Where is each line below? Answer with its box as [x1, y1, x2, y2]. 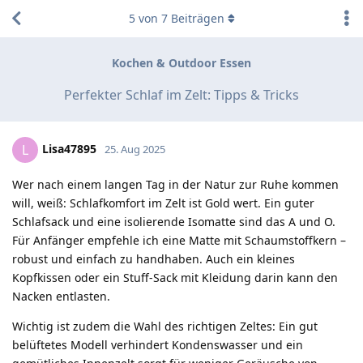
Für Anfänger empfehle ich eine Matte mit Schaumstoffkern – [12, 232, 346, 248]
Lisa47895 [42, 140, 96, 156]
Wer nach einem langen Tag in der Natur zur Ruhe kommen [12, 176, 339, 192]
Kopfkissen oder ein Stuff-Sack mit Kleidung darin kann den [12, 269, 338, 285]
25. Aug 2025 [105, 141, 165, 156]
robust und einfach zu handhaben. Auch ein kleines [12, 250, 295, 267]
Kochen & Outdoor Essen [112, 55, 251, 71]
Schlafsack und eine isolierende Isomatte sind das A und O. [12, 213, 335, 229]
